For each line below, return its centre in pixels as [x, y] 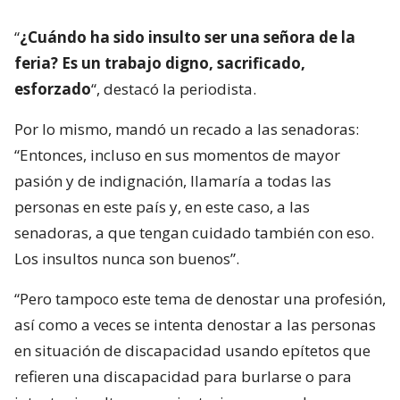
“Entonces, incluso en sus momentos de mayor [177, 155]
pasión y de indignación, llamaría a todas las [173, 181]
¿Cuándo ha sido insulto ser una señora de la [187, 37]
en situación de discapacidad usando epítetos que [192, 351]
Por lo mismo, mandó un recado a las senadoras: [187, 129]
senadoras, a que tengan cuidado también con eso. [194, 233]
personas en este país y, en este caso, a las [162, 207]
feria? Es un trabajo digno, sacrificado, [160, 63]
